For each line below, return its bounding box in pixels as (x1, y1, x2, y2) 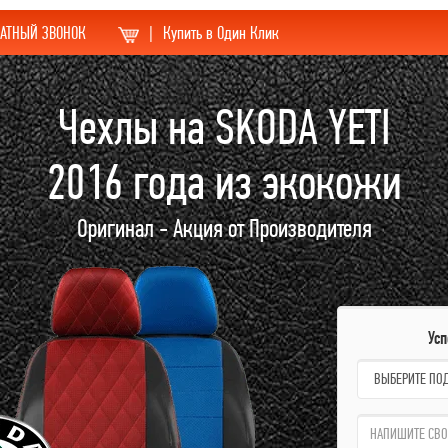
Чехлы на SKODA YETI (57, 99, 391, 155)
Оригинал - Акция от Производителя (76, 213, 372, 243)
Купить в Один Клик (163, 22, 279, 43)
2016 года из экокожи (46, 154, 402, 210)
